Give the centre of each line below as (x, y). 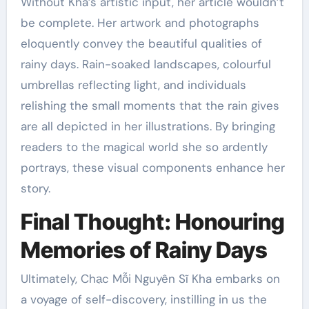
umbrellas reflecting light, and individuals (133, 84)
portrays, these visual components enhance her (152, 167)
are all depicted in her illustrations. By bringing (148, 126)
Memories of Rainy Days (144, 250)
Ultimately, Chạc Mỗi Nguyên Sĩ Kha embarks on (150, 279)
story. (35, 188)
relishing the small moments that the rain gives (150, 105)
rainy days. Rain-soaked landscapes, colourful (146, 64)
